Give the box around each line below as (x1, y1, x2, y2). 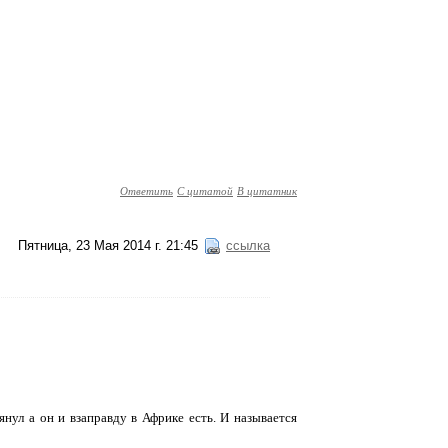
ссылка (226, 238, 270, 253)
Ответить (120, 183, 173, 198)
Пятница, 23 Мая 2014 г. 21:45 (18, 238, 198, 253)
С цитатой (177, 183, 233, 198)
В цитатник (237, 183, 297, 198)
